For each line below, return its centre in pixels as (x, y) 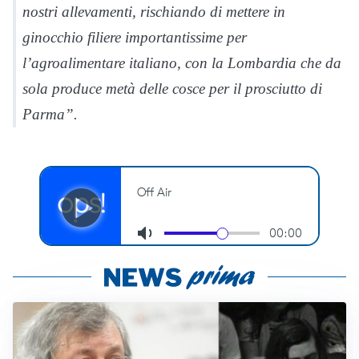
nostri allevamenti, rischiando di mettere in (154, 12)
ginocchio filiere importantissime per (135, 37)
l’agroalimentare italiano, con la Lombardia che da (182, 63)
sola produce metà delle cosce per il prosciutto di (172, 89)
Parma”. (50, 114)
